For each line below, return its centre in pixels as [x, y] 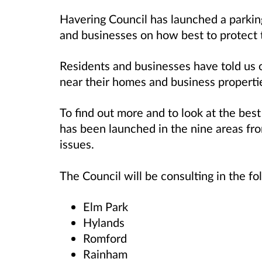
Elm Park [106, 206]
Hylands [104, 222]
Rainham [105, 254]
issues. [77, 144]
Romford [105, 238]
